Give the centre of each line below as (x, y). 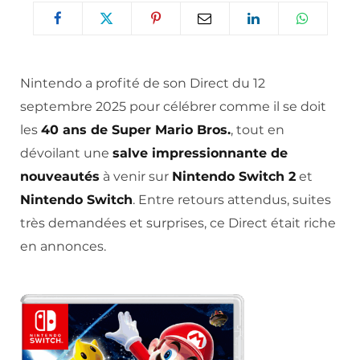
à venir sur (136, 176)
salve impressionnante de (200, 153)
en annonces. (63, 246)
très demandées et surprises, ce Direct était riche (178, 223)
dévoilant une (66, 153)
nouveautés (60, 176)
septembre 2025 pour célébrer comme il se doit (173, 106)
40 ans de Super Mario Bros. (136, 129)
